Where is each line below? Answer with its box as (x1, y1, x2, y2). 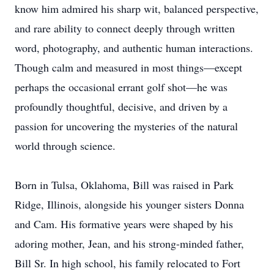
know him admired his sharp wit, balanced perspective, (15, 1, 259, 16)
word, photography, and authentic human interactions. (15, 40, 253, 55)
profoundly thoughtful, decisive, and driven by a (15, 99, 228, 114)
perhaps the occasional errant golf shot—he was (15, 80, 228, 94)
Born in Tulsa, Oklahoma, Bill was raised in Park (15, 177, 234, 192)
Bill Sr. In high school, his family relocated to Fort (15, 256, 240, 270)
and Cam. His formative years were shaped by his (15, 217, 233, 231)
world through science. (15, 138, 116, 153)
